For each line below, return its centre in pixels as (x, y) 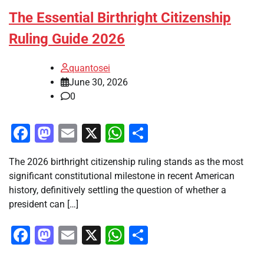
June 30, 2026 (98, 82)
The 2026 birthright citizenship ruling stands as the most (126, 161)
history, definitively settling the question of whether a (118, 190)
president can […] (44, 204)
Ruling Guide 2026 (67, 39)
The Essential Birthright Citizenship (120, 17)
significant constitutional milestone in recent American (122, 176)
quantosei (90, 68)
